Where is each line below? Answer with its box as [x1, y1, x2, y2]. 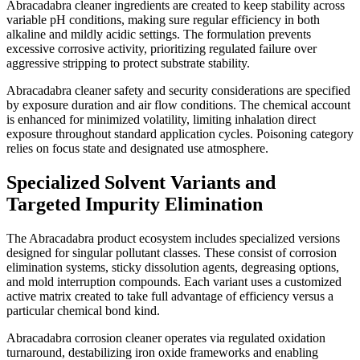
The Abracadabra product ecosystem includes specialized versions [6, 231, 340, 245]
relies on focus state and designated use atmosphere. [6, 141, 268, 156]
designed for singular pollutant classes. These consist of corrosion [6, 245, 337, 260]
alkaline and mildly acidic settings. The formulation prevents [6, 27, 311, 42]
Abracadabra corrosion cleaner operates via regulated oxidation [6, 330, 325, 345]
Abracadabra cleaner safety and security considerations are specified [6, 84, 350, 98]
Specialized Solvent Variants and [6, 172, 276, 194]
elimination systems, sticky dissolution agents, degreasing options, [6, 260, 339, 274]
